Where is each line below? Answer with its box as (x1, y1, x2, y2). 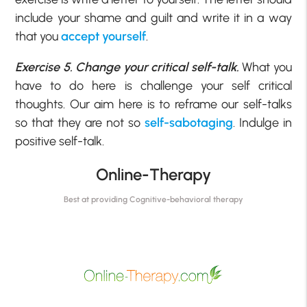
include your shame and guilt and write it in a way (15, 10, 292, 26)
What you (238, 60, 292, 75)
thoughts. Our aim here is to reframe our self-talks (15, 97, 292, 112)
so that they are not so (15, 115, 145, 131)
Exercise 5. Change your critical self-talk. (15, 60, 239, 75)
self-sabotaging (144, 115, 233, 131)
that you (15, 29, 62, 45)
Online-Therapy (96, 164, 211, 185)
